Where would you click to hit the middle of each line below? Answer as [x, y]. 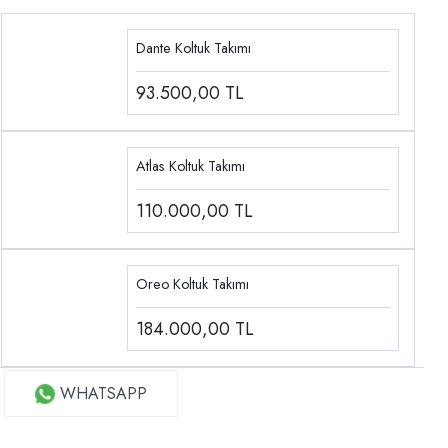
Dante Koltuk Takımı [194, 48]
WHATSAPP [103, 394]
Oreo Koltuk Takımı [193, 284]
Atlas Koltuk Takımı [191, 166]
